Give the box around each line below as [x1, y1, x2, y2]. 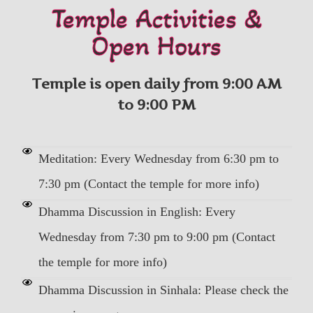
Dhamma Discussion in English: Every [38, 204, 235, 219]
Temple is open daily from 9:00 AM [31, 75, 282, 92]
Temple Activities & [51, 1, 262, 35]
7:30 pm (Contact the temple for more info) [38, 176, 259, 191]
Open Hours [92, 29, 221, 62]
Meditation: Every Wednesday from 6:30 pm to [38, 151, 279, 166]
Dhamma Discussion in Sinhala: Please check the [38, 282, 289, 297]
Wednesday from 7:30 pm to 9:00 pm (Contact [38, 229, 275, 244]
